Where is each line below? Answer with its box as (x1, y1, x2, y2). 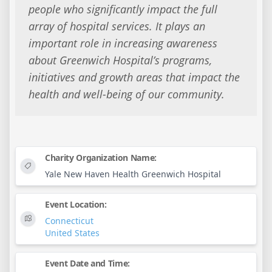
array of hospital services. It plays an (28, 19, 205, 34)
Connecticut (45, 214, 93, 226)
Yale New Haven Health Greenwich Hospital (45, 168, 221, 180)
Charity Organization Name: (45, 151, 157, 163)
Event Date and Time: (45, 257, 130, 269)
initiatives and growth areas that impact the (28, 70, 240, 85)
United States (45, 226, 100, 239)
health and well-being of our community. (28, 87, 225, 102)
